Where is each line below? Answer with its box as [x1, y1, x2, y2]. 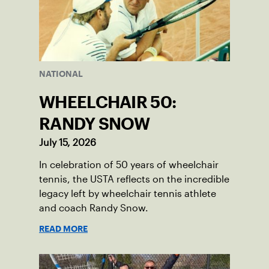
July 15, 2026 [39, 137, 96, 148]
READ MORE [39, 225, 88, 232]
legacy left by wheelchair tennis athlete [39, 188, 216, 199]
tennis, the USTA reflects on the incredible [39, 174, 229, 184]
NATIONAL [39, 70, 83, 77]
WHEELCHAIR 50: [39, 95, 177, 108]
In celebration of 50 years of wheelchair [39, 159, 219, 170]
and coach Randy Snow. [39, 202, 148, 213]
